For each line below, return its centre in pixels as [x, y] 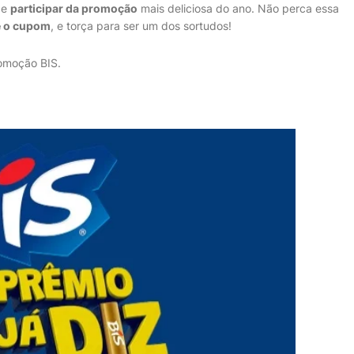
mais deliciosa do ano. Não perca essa [238, 8]
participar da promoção [74, 8]
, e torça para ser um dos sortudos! [141, 26]
